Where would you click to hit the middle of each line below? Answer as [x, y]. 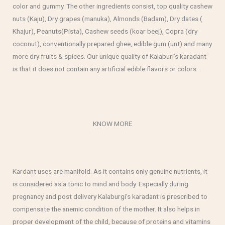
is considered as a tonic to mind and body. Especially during [100, 184]
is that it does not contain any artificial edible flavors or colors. [105, 69]
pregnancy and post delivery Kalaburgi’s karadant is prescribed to [110, 196]
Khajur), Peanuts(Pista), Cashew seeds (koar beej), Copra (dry [105, 31]
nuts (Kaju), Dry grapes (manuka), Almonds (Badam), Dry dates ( [107, 19]
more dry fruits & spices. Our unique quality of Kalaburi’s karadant [109, 57]
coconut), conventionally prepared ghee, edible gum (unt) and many [112, 44]
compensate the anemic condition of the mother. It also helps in [106, 209]
